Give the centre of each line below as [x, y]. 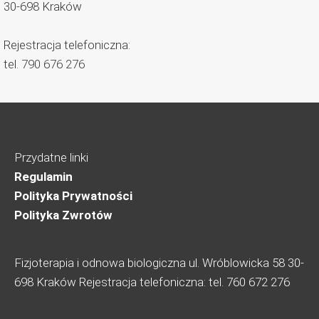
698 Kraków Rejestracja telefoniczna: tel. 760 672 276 [152, 282]
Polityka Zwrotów [63, 215]
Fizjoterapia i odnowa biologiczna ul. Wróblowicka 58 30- [159, 262]
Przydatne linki [51, 157]
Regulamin [43, 176]
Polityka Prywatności [73, 195]
